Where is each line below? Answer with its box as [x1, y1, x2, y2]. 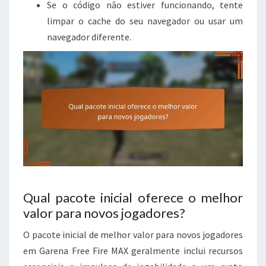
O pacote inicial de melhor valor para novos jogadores [23, 228, 243, 240]
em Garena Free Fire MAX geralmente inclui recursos [23, 244, 243, 256]
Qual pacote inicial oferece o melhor [23, 189, 243, 205]
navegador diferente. [47, 30, 131, 43]
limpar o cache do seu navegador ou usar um [47, 14, 243, 27]
